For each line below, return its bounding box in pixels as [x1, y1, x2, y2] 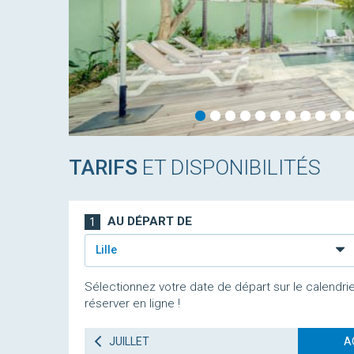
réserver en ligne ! [85, 296, 180, 311]
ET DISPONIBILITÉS [137, 155, 321, 179]
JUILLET [107, 335, 149, 348]
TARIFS [69, 155, 137, 179]
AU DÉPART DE [104, 214, 192, 228]
